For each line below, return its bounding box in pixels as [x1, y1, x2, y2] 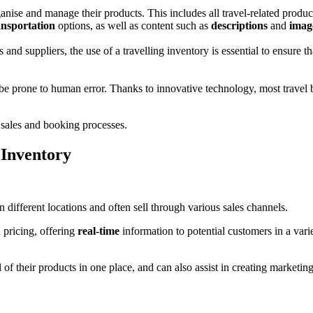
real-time [78, 225, 119, 238]
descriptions [211, 19, 270, 31]
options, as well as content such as [58, 19, 211, 31]
